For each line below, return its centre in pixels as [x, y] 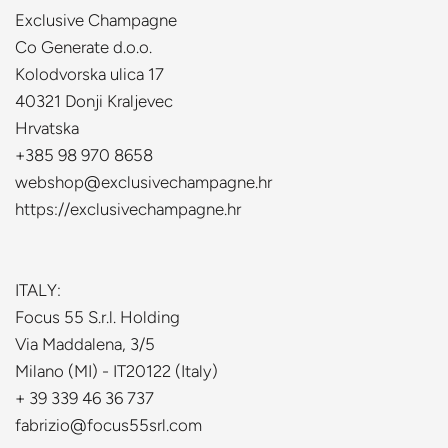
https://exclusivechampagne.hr [128, 209]
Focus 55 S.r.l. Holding [97, 317]
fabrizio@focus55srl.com [108, 425]
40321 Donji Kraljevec [94, 101]
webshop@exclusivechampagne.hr [143, 182]
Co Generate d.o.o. [83, 47]
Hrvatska [47, 128]
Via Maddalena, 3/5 [85, 344]
